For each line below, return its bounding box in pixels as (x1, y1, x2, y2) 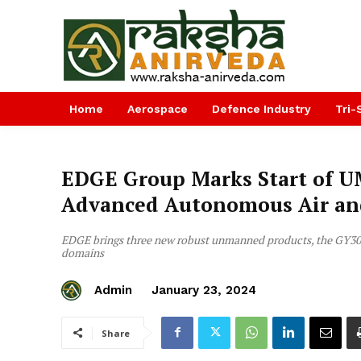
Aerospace (127, 102, 188, 115)
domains (61, 245, 104, 260)
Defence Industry (212, 102, 311, 115)
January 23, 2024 (151, 283, 256, 298)
